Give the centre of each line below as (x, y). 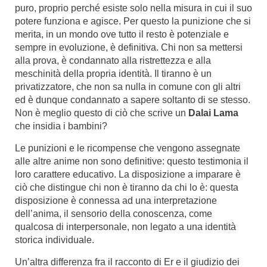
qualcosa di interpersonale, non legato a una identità (125, 227)
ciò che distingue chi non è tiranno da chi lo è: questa (127, 187)
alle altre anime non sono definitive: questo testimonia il (132, 161)
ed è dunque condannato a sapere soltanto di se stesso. (133, 100)
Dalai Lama (213, 113)
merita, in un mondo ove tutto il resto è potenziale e (122, 34)
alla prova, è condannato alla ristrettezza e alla (113, 60)
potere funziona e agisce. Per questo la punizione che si (133, 21)
